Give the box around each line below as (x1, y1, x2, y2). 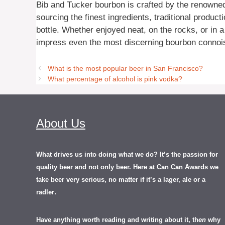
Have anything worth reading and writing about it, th (36, 215, 198, 223)
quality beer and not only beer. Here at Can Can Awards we (36, 163, 218, 171)
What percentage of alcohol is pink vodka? (48, 74, 183, 83)
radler (36, 188, 54, 196)
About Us (36, 116, 85, 130)
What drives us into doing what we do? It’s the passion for (36, 150, 218, 158)
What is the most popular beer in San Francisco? (48, 64, 203, 72)
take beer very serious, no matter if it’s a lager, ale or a (36, 175, 205, 183)
